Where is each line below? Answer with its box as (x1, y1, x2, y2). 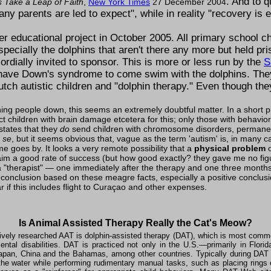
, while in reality (134, 7, 208, 19)
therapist (7, 162, 40, 172)
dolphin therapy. (118, 80, 189, 92)
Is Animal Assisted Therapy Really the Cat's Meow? (19, 217, 252, 228)
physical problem (194, 143, 266, 153)
